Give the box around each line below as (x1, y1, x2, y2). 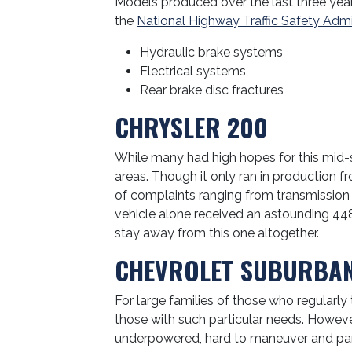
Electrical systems (140, 64, 247, 79)
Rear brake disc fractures (140, 82, 284, 97)
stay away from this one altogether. (115, 225, 320, 240)
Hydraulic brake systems (140, 45, 284, 60)
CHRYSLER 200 (115, 108, 269, 145)
